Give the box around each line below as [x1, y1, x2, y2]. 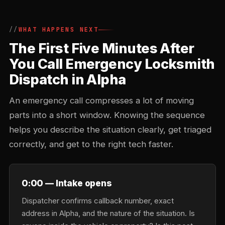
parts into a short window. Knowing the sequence [9, 110, 205, 120]
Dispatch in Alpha [9, 71, 126, 88]
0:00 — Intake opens [22, 178, 112, 188]
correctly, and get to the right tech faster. [9, 139, 173, 149]
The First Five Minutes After [9, 40, 194, 57]
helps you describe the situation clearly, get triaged [9, 125, 211, 135]
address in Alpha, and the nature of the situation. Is [22, 208, 195, 218]
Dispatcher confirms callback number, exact [22, 196, 174, 205]
